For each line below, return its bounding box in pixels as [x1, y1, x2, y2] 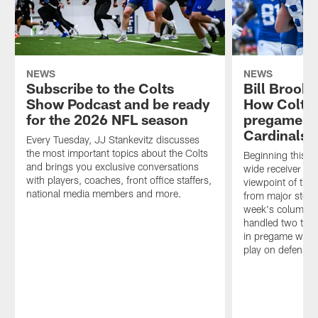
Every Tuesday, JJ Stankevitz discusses [26, 133, 199, 146]
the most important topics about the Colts [26, 146, 208, 159]
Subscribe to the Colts [26, 79, 174, 97]
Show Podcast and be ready [26, 94, 210, 112]
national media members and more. [26, 187, 182, 199]
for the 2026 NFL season [26, 110, 188, 128]
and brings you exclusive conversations [26, 160, 199, 172]
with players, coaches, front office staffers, [26, 173, 212, 186]
